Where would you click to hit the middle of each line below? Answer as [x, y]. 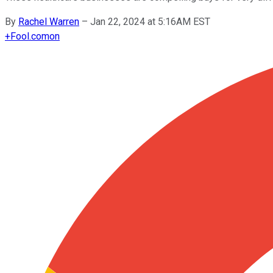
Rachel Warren [49, 21]
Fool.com [30, 36]
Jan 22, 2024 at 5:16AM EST [150, 21]
